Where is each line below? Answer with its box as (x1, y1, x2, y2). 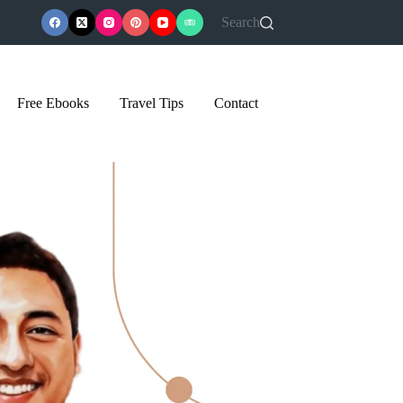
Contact (214, 95, 258, 111)
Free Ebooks (17, 95, 89, 111)
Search (221, 14, 260, 30)
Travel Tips (120, 95, 184, 111)
